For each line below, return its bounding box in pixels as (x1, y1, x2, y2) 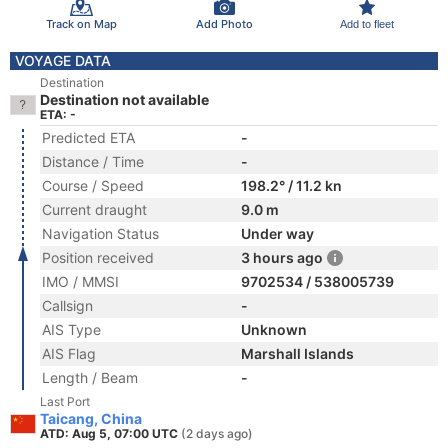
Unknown (241, 321, 307, 338)
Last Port (40, 394, 90, 409)
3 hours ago (241, 249, 323, 266)
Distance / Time (42, 153, 144, 170)
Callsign (42, 297, 93, 314)
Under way (241, 225, 314, 242)
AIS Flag (42, 345, 96, 362)
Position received (42, 249, 154, 266)
